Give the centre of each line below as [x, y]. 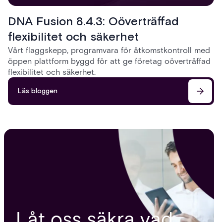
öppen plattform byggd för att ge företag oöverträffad [109, 61]
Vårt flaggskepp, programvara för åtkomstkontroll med [109, 50]
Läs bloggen [38, 91]
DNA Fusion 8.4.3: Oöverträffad [93, 21]
